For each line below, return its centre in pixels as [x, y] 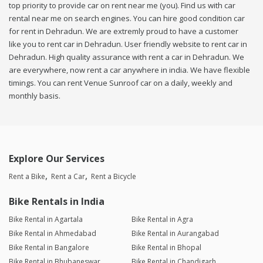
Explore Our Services [57, 159]
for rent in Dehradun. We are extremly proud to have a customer [124, 31]
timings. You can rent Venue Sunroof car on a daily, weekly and [121, 83]
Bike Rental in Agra [162, 220]
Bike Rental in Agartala [46, 220]
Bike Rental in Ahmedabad [53, 234]
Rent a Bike [27, 177]
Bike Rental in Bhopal [166, 248]
